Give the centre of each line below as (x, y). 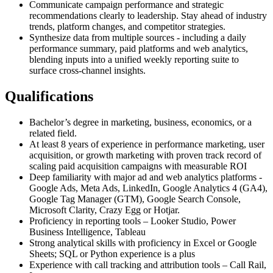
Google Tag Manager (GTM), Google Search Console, (135, 199)
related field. (53, 133)
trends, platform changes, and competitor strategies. (127, 27)
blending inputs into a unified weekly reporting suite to (134, 60)
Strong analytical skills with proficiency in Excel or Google (143, 243)
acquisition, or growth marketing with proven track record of (145, 155)
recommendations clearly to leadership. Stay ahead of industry (148, 16)
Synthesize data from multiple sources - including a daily (138, 38)
